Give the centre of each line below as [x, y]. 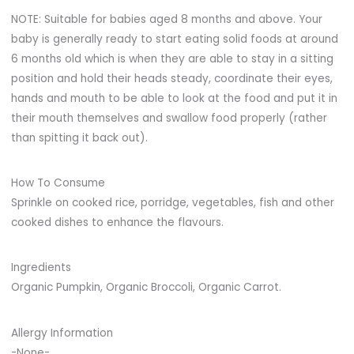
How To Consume [58, 183]
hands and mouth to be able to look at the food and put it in [174, 98]
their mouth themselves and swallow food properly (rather [169, 118]
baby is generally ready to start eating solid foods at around [174, 39]
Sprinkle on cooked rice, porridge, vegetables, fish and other [172, 203]
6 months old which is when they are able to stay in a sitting [172, 58]
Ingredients [41, 268]
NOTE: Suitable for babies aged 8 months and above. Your [166, 19]
